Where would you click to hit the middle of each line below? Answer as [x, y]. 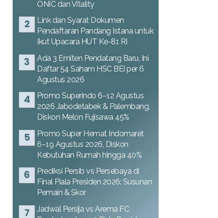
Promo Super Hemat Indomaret [91, 133]
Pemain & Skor [62, 192]
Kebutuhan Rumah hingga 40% [89, 155]
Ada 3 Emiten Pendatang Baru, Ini [93, 58]
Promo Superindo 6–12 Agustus [90, 96]
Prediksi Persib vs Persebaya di [88, 171]
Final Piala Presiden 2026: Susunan [94, 182]
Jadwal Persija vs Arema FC [83, 209]
